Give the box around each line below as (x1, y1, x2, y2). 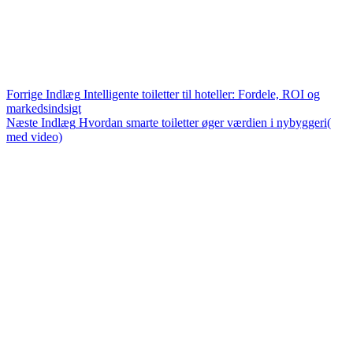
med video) (6, 129, 62, 143)
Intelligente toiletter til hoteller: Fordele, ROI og (84, 87, 320, 101)
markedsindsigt (6, 101, 81, 115)
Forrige (6, 87, 46, 101)
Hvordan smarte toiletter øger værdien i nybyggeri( (79, 115, 331, 129)
